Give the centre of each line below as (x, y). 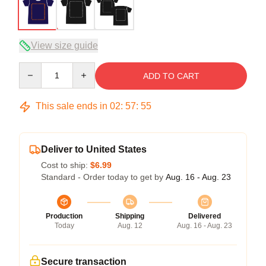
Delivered (205, 216)
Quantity (34, 68)
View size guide (64, 45)
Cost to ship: (66, 165)
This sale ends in (72, 106)
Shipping (130, 216)
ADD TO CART (171, 76)
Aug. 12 (130, 226)
